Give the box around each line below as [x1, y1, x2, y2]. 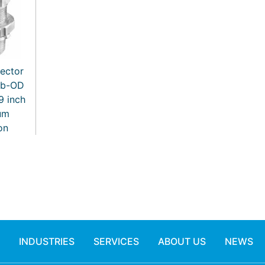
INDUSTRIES [18, 235, 75, 247]
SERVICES [93, 235, 139, 247]
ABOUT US [157, 235, 206, 247]
